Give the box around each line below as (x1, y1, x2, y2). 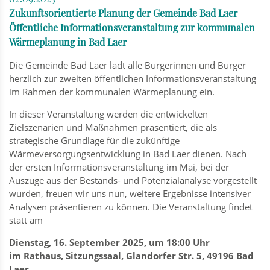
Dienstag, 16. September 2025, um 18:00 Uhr (9, 236, 210, 248)
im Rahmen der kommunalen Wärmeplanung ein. (9, 85, 215, 98)
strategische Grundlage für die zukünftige (9, 134, 180, 146)
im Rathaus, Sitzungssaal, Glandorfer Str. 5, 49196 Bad (9, 249, 254, 262)
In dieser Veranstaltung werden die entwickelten (9, 107, 208, 120)
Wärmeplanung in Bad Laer (9, 35, 127, 48)
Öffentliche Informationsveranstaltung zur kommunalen (9, 20, 255, 34)
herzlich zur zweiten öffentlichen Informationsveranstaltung (9, 72, 256, 84)
